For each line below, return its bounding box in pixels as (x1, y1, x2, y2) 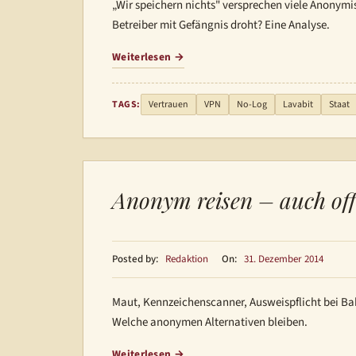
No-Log (237, 98, 267, 111)
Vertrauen (149, 98, 188, 111)
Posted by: (112, 252, 158, 266)
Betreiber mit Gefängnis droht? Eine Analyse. (112, 17, 330, 33)
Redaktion (165, 252, 208, 266)
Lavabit (283, 98, 313, 111)
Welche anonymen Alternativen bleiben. (112, 314, 308, 331)
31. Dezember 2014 (244, 252, 323, 266)
